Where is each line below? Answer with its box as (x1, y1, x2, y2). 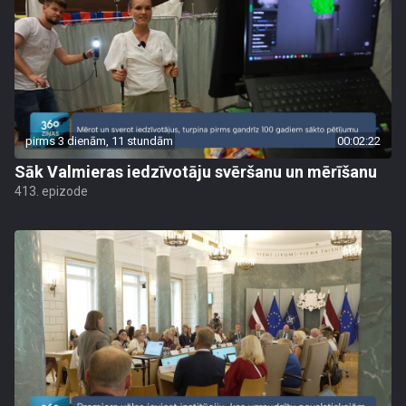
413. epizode (14, 184, 88, 198)
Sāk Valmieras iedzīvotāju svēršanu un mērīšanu (14, 162, 377, 181)
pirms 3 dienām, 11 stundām (25, 134, 173, 148)
